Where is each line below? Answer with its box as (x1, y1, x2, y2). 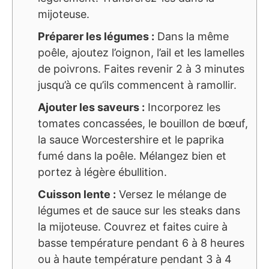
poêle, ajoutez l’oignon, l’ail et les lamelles (38, 46, 244, 59)
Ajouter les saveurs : (38, 101, 145, 114)
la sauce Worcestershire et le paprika (38, 133, 224, 147)
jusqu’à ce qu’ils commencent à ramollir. (38, 79, 237, 92)
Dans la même (154, 30, 229, 43)
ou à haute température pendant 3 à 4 (38, 253, 232, 266)
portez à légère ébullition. (38, 166, 167, 179)
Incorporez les (145, 101, 220, 114)
